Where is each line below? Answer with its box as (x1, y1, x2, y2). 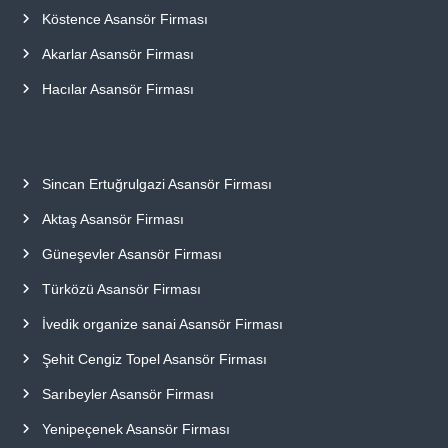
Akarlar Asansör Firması (41, 45, 194, 62)
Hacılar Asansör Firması (41, 80, 194, 97)
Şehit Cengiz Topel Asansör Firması (41, 350, 267, 367)
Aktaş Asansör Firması (41, 210, 184, 227)
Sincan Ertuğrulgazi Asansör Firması (41, 175, 272, 192)
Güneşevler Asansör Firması (41, 245, 222, 262)
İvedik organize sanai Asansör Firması (41, 315, 283, 332)
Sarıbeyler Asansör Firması (41, 385, 214, 402)
